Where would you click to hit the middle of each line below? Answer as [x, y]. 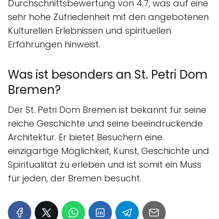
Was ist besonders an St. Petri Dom [108, 74]
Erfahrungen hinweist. [54, 44]
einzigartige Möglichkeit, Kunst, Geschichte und [109, 151]
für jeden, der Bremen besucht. [75, 178]
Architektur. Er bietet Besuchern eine [85, 137]
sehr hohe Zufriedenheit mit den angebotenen [108, 17]
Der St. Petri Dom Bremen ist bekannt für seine [107, 109]
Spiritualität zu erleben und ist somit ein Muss [105, 164]
